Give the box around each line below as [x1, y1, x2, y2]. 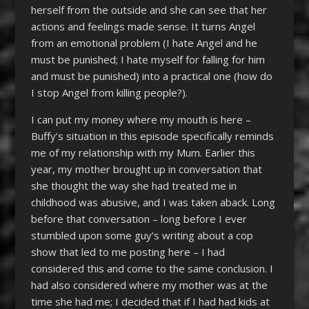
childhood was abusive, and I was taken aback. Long [30, 195, 275, 209]
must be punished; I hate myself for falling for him [30, 52, 265, 66]
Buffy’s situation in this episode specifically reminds [30, 128, 274, 143]
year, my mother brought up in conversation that [30, 161, 262, 176]
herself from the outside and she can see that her [30, 2, 267, 17]
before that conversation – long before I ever [30, 211, 247, 226]
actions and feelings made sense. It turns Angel [30, 19, 255, 33]
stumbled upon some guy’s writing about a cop [30, 228, 253, 242]
